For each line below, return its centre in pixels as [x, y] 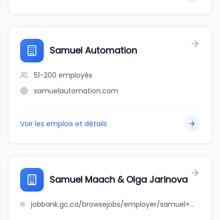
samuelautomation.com [76, 91]
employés [75, 75]
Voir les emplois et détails [64, 124]
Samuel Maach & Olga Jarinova [119, 179]
